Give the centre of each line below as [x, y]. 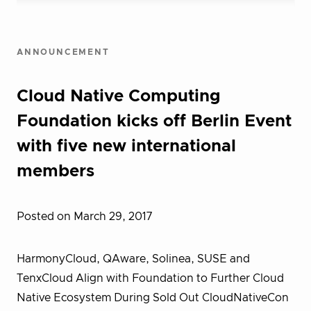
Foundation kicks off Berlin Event [154, 121]
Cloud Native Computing [119, 96]
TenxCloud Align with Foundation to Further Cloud [150, 278]
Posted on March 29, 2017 [84, 217]
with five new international [126, 146]
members [56, 171]
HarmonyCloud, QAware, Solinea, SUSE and [133, 259]
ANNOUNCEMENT [63, 52]
